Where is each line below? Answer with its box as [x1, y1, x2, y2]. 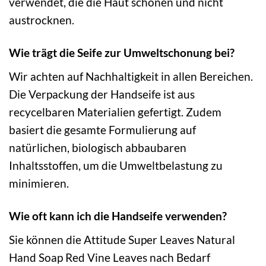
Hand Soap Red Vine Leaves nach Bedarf [9, 250, 210, 264]
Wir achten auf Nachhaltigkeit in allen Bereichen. [9, 69, 253, 84]
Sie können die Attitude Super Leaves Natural [9, 232, 235, 246]
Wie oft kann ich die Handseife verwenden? [9, 208, 227, 223]
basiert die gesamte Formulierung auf [9, 123, 196, 137]
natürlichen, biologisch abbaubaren [9, 141, 186, 155]
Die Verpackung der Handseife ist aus [9, 87, 195, 102]
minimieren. [9, 176, 69, 191]
